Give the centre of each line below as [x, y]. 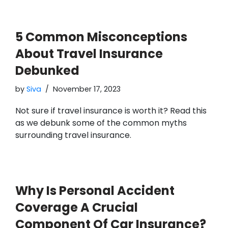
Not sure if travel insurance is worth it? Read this [111, 110]
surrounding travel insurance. [73, 135]
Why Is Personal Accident [95, 190]
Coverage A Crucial [77, 207]
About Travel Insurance [89, 53]
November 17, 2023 [87, 89]
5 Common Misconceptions [101, 37]
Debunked [47, 70]
